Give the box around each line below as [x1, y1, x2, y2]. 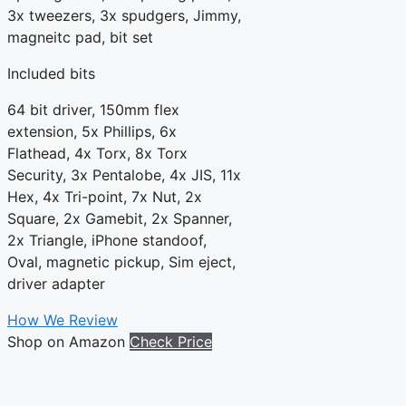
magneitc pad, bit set [7, 28, 153, 47]
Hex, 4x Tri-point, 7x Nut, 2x [7, 188, 202, 207]
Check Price [130, 333, 212, 352]
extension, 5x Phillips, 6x [7, 122, 177, 141]
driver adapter [7, 275, 105, 294]
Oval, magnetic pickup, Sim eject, [7, 253, 236, 272]
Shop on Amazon [7, 333, 125, 352]
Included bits [7, 64, 95, 83]
